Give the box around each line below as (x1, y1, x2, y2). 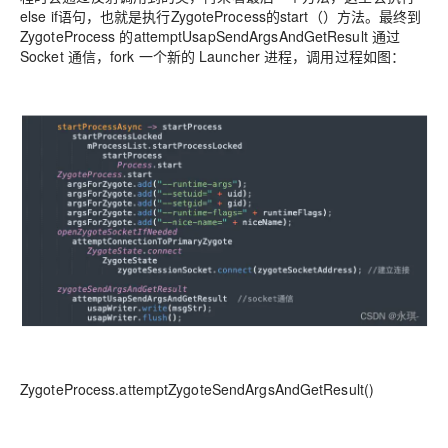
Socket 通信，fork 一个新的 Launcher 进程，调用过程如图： (20, 46, 406, 66)
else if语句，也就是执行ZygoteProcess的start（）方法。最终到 (20, 6, 422, 26)
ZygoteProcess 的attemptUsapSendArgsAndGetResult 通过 (20, 26, 401, 46)
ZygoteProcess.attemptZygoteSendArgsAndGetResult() (20, 378, 375, 399)
